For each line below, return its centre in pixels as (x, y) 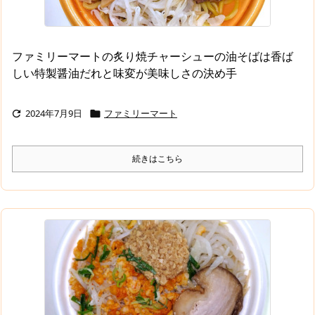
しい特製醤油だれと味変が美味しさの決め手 (124, 73)
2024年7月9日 (54, 113)
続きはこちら (157, 159)
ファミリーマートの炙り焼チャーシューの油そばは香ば (153, 56)
